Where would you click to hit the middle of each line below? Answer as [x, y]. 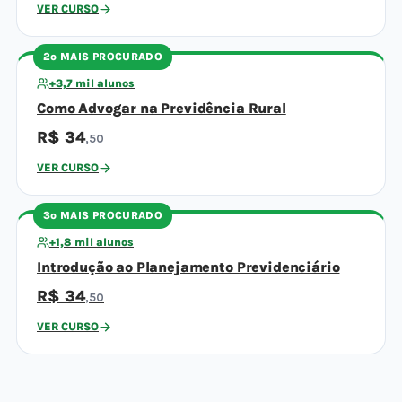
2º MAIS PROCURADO [103, 57]
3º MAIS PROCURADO [103, 215]
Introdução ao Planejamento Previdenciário [188, 267]
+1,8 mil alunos [92, 242]
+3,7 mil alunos [92, 83]
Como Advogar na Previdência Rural [162, 108]
